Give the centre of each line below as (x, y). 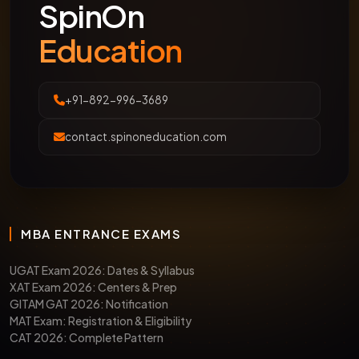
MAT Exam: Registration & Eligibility (101, 320)
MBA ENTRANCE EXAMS (101, 233)
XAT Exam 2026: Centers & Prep (93, 286)
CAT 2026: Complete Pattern (87, 337)
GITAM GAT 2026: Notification (89, 303)
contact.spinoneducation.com (146, 136)
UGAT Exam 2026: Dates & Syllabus (102, 270)
